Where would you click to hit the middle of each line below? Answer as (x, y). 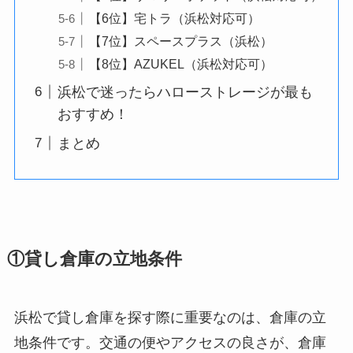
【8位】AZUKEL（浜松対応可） (180, 63)
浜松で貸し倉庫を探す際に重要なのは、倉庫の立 (170, 317)
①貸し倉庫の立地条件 (94, 259)
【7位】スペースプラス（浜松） (180, 41)
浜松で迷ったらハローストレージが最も (185, 92)
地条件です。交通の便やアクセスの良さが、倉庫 (170, 342)
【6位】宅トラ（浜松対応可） (174, 18)
